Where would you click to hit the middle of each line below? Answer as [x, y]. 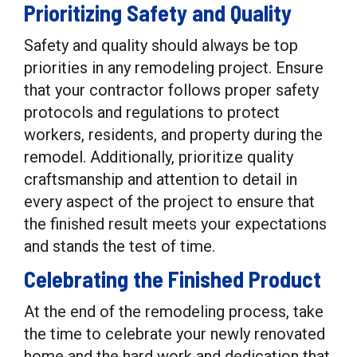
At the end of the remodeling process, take [174, 312]
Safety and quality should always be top [161, 45]
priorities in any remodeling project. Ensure [174, 68]
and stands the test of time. [120, 246]
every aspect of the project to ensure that [169, 202]
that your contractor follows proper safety [171, 90]
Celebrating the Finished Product [173, 279]
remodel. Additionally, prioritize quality [159, 157]
